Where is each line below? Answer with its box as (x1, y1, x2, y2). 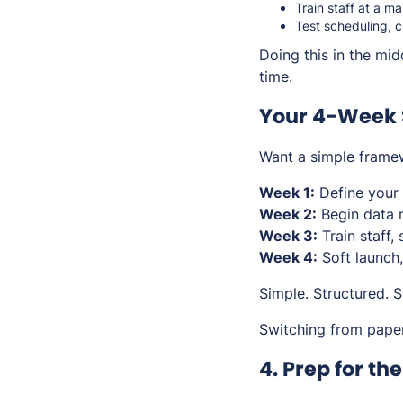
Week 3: (259, 227, 318, 246)
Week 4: (259, 248, 318, 267)
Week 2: (259, 205, 317, 224)
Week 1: (259, 184, 315, 202)
